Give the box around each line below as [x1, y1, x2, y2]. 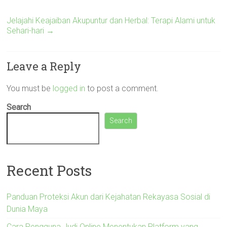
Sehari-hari [7, 26, 47, 35]
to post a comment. [85, 84, 159, 93]
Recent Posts [7, 161, 92, 180]
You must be [7, 84, 53, 93]
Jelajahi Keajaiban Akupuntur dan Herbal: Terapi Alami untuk [7, 16, 216, 25]
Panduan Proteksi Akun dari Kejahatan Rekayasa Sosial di [7, 192, 211, 202]
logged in [53, 84, 86, 93]
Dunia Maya [7, 204, 48, 214]
